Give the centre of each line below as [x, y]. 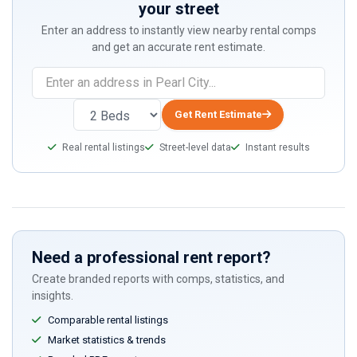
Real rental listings [102, 147]
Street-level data [194, 147]
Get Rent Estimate [218, 115]
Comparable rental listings [107, 320]
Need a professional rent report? [151, 257]
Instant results [276, 147]
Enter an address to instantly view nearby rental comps [178, 30]
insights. [53, 295]
